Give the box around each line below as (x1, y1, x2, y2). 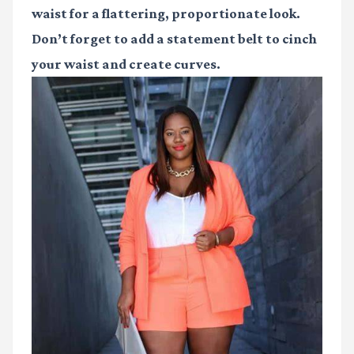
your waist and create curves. (32, 56, 220, 73)
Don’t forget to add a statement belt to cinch (32, 31, 317, 47)
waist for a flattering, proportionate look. (32, 6, 300, 22)
